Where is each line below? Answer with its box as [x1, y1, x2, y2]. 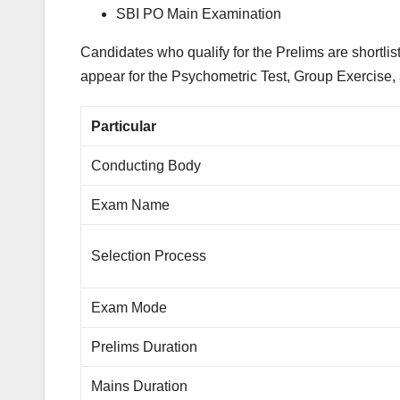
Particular [91, 119, 157, 135]
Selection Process [91, 248, 207, 264]
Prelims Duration [91, 339, 198, 355]
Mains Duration [91, 379, 188, 395]
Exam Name [91, 197, 171, 213]
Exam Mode [91, 300, 168, 316]
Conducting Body [91, 158, 202, 174]
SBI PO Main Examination [116, 6, 281, 22]
